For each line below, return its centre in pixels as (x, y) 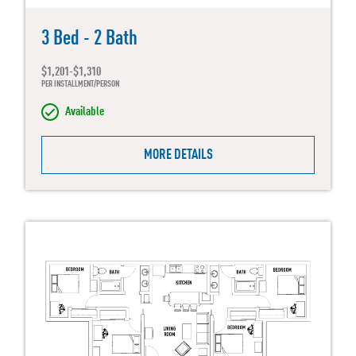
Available (85, 112)
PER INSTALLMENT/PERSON (80, 85)
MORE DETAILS (178, 155)
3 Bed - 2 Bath (89, 39)
